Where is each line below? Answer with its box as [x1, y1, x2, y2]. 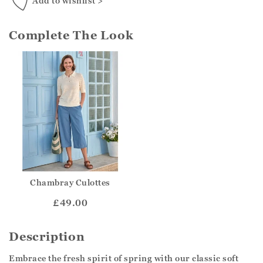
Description [9, 229, 85, 244]
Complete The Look [9, 28, 134, 43]
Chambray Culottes [30, 177, 110, 187]
